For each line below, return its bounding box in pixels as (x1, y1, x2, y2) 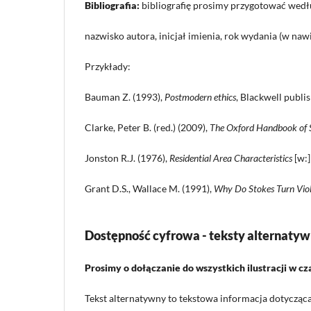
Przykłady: (85, 60, 131, 73)
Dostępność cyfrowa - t (85, 228, 214, 244)
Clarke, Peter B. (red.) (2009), (85, 121, 210, 134)
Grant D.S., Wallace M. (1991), (85, 183, 214, 195)
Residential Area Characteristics (169, 152, 292, 165)
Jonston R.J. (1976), (85, 152, 169, 165)
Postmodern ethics (165, 91, 236, 103)
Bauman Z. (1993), (85, 91, 165, 103)
